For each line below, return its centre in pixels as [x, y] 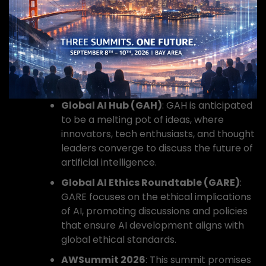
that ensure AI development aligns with [153, 225]
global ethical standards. [119, 240]
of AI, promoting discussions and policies [154, 211]
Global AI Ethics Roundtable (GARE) [151, 183]
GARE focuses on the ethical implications [156, 197]
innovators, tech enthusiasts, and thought [158, 134]
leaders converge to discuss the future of [157, 148]
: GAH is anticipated [207, 105]
